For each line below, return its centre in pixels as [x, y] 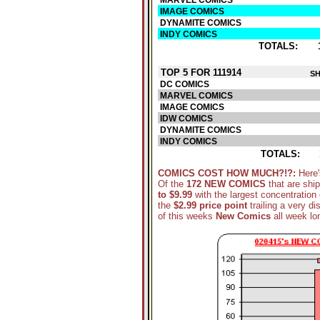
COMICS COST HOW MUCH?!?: [228, 173]
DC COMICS [184, 84]
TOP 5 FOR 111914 [200, 72]
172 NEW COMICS [226, 184]
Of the [172, 184]
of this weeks [187, 216]
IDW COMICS [185, 119]
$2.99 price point [210, 205]
